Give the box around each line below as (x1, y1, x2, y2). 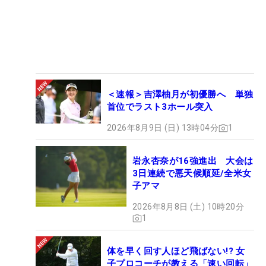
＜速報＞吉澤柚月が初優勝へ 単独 (107, 89, 254, 100)
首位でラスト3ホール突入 (107, 102, 213, 113)
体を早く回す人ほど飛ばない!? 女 (107, 246, 245, 257)
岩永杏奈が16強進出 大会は (132, 156, 254, 167)
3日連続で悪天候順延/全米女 (132, 168, 252, 179)
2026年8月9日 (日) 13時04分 (107, 123, 218, 133)
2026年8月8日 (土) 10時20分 (132, 202, 244, 212)
